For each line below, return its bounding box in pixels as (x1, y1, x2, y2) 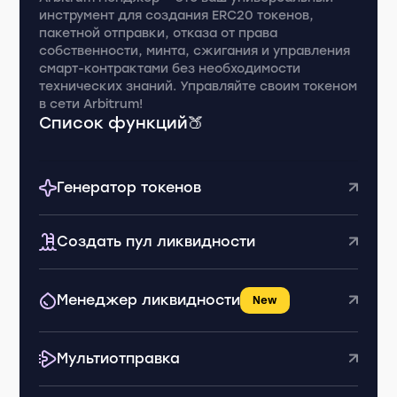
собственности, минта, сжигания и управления (39, 43, 351, 58)
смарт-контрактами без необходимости (39, 61, 301, 76)
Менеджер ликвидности (57, 292, 241, 308)
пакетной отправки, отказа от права (39, 26, 278, 41)
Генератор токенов (57, 179, 202, 196)
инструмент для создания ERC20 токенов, (39, 8, 315, 23)
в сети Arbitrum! (39, 97, 144, 112)
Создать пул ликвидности (57, 233, 256, 250)
